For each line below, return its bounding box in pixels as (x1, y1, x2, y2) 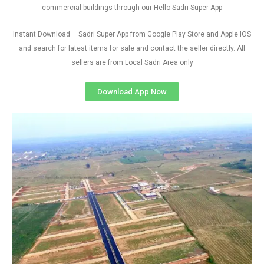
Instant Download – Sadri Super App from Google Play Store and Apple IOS (13, 30, 251, 38)
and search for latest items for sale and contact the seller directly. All (19, 44, 245, 52)
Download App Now (97, 87, 167, 96)
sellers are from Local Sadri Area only (71, 58, 193, 67)
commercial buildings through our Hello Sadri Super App (42, 4, 222, 12)
